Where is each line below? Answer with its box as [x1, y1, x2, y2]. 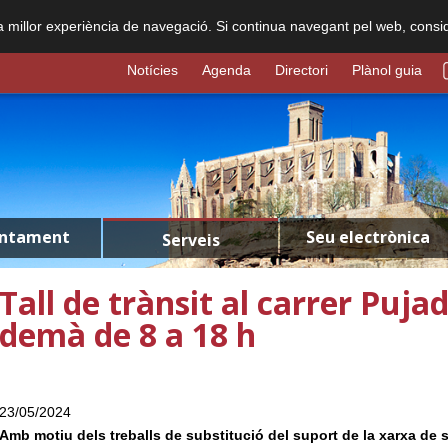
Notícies [127, 62, 178, 78]
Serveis [161, 229, 220, 251]
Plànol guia [352, 62, 422, 78]
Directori [275, 62, 328, 78]
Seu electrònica [305, 226, 430, 248]
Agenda [202, 62, 251, 78]
